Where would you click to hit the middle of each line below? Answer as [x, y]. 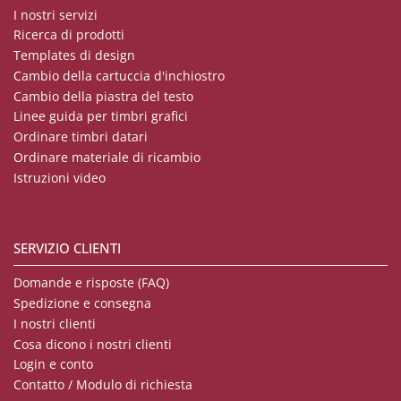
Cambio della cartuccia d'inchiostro [119, 75]
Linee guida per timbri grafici [101, 116]
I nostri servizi [55, 14]
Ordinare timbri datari [81, 137]
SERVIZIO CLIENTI [67, 248]
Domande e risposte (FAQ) [91, 283]
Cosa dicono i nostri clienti [93, 344]
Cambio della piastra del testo [103, 96]
